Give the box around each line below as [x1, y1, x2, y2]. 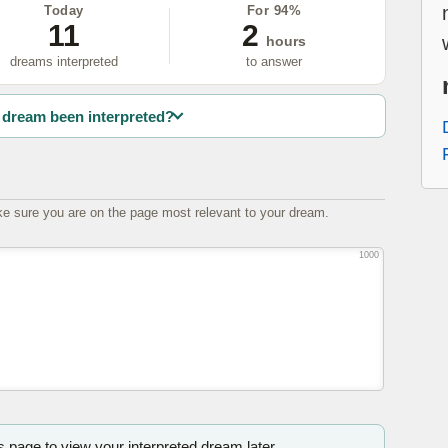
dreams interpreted [10, 53, 118, 69]
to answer [246, 53, 302, 69]
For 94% [246, 2, 302, 18]
